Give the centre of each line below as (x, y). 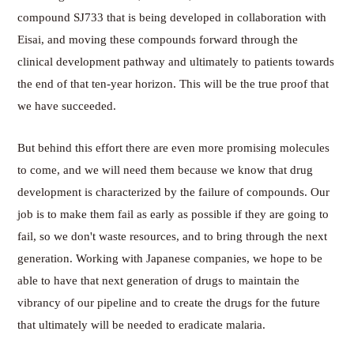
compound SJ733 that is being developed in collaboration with (172, 17)
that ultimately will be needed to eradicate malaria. (142, 324)
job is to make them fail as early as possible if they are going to (173, 214)
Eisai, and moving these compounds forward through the (158, 39)
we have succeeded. (67, 105)
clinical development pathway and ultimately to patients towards (176, 61)
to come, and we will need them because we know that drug (166, 169)
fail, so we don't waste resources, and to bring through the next (173, 236)
